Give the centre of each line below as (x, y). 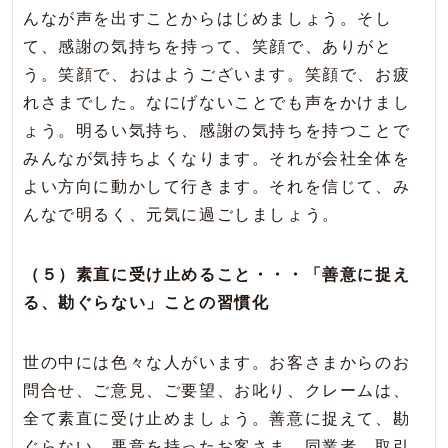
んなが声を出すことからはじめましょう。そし (208, 19)
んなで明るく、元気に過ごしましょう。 (181, 215)
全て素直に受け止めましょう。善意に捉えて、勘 (217, 419)
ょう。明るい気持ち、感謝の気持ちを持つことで (217, 131)
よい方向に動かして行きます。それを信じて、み (217, 187)
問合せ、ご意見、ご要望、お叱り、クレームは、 (217, 391)
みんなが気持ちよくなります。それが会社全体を (217, 159)
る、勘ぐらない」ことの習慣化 (146, 303)
